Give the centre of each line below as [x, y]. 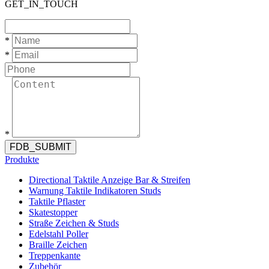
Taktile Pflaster [57, 201]
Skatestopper [53, 212]
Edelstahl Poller [59, 234]
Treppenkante [55, 255]
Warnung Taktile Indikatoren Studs [95, 191]
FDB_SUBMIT [41, 147]
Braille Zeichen [58, 245]
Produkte [22, 159]
